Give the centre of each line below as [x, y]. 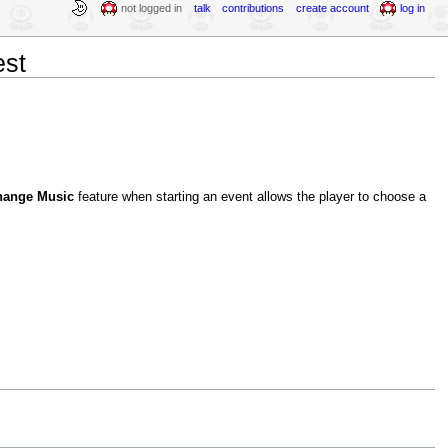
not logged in [152, 8]
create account [332, 8]
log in [413, 8]
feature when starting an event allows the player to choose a [249, 197]
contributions [253, 8]
